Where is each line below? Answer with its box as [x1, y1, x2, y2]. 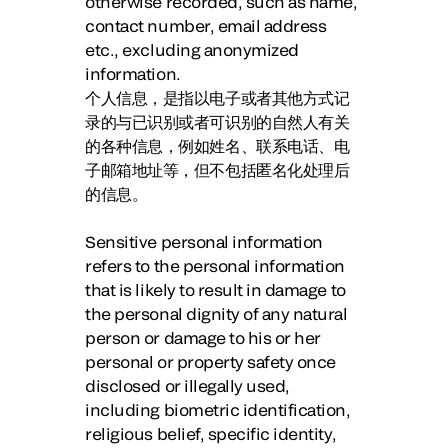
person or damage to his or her [85, 328, 321, 347]
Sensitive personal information [85, 232, 323, 251]
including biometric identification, [85, 400, 351, 419]
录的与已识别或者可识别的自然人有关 [85, 112, 350, 131]
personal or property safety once [85, 352, 336, 371]
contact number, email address [85, 16, 327, 35]
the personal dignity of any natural [85, 304, 348, 323]
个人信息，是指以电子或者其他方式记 [85, 88, 350, 107]
